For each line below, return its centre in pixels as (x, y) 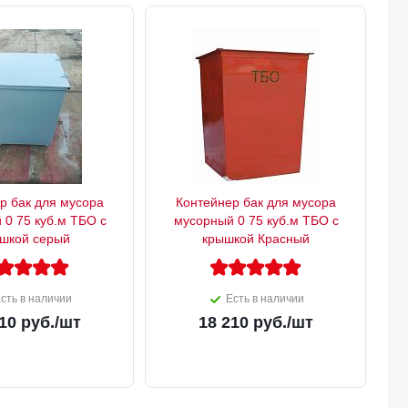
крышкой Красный (256, 239)
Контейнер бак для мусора (256, 203)
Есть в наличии (265, 299)
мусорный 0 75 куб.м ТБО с (256, 221)
